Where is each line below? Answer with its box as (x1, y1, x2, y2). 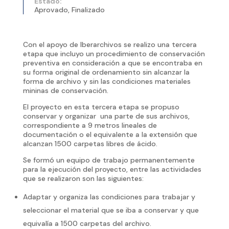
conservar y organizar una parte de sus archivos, (22, 111, 190, 121)
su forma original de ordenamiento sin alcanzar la (22, 67, 190, 77)
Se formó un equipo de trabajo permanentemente (22, 155, 195, 165)
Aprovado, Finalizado (34, 5, 105, 14)
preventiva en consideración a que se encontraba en (22, 58, 202, 67)
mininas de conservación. (22, 85, 108, 95)
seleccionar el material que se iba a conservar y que (22, 205, 199, 215)
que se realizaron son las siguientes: (22, 173, 144, 183)
